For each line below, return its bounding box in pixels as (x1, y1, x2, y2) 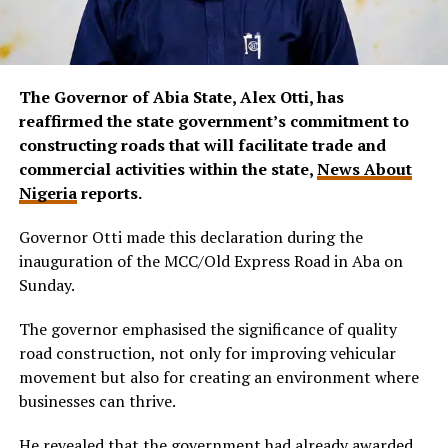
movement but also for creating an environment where (18, 366, 419, 389)
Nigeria (18, 182, 77, 205)
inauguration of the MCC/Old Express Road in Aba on (18, 250, 403, 273)
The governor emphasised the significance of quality (18, 318, 397, 341)
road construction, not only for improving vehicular (18, 342, 396, 365)
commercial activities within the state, (18, 158, 317, 181)
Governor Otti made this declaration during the (18, 226, 363, 249)
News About (316, 158, 412, 181)
